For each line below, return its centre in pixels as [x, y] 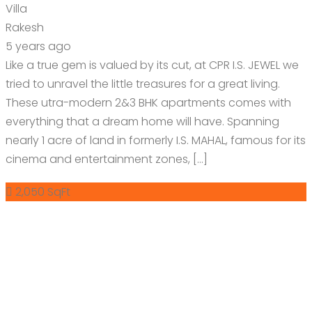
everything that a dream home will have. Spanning [142, 121]
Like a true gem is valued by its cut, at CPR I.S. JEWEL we [152, 65]
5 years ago [38, 46]
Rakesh [25, 27]
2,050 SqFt [43, 192]
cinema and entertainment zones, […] [107, 159]
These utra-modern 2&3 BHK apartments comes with [148, 102]
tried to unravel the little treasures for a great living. [143, 84]
